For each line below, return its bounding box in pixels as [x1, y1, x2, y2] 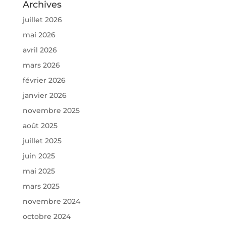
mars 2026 [22, 61, 60, 70]
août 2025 [22, 121, 58, 131]
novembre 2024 [22, 197, 80, 206]
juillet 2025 [22, 136, 62, 146]
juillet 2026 [22, 15, 62, 25]
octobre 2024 [22, 212, 71, 221]
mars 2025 [22, 182, 60, 191]
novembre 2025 [22, 106, 80, 116]
